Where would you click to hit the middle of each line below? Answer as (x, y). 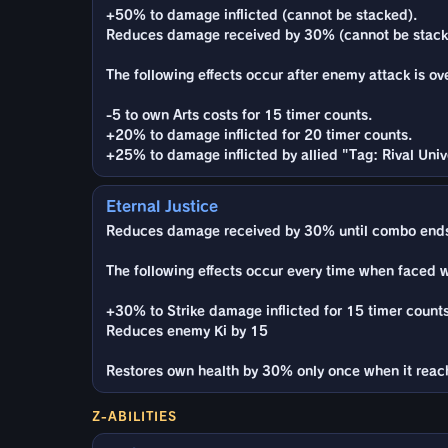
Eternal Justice (162, 206)
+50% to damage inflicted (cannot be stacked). (261, 15)
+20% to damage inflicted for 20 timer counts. (259, 135)
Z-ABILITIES (134, 415)
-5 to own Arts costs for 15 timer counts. (239, 115)
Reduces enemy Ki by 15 (187, 331)
